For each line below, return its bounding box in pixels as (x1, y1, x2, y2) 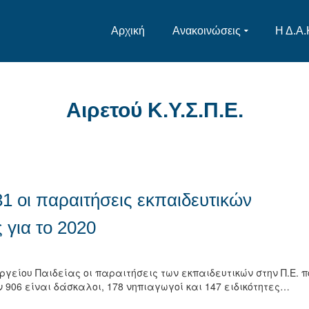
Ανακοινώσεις (172, 25, 241, 37)
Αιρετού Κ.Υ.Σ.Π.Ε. (66, 99, 243, 121)
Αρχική (111, 25, 145, 37)
